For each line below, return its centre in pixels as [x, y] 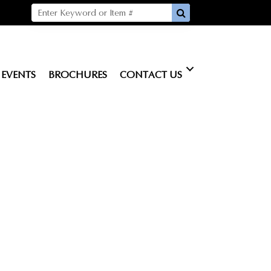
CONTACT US [151, 75]
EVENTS [18, 75]
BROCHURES [78, 75]
